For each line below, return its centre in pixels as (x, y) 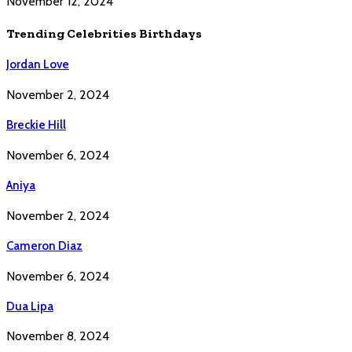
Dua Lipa (30, 306)
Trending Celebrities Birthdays (104, 33)
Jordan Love (38, 64)
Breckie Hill (36, 125)
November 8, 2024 (58, 336)
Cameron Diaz (44, 246)
